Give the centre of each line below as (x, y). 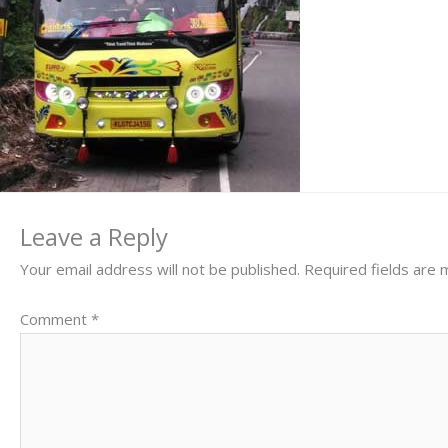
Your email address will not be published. (160, 269)
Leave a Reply (94, 236)
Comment (55, 318)
